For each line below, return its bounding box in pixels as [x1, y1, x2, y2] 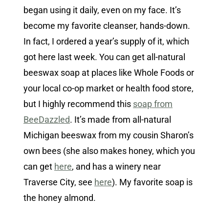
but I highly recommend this [23, 99, 133, 109]
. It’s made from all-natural [70, 114, 171, 125]
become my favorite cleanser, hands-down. [23, 21, 190, 31]
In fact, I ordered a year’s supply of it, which [23, 36, 189, 47]
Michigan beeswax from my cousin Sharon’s [23, 130, 194, 141]
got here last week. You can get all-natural [23, 52, 185, 63]
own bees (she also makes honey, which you [23, 146, 195, 156]
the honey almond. [23, 193, 96, 203]
